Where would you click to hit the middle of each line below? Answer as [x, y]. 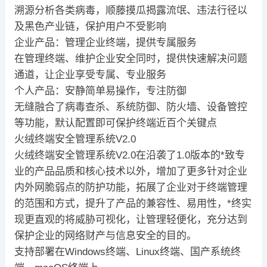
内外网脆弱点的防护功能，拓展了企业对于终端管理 [131, 188]
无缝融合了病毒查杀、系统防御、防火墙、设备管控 [131, 107]
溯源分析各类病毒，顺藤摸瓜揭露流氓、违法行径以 [131, 11]
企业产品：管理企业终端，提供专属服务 [105, 43]
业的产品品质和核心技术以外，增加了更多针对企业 [131, 172]
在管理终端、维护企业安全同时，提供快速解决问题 [131, 59]
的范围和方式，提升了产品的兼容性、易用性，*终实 [133, 204]
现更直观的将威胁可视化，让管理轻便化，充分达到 [131, 220]
